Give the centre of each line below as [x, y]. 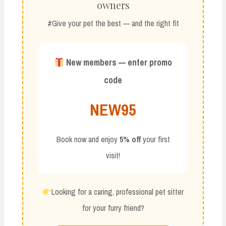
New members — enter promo [119, 63]
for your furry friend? [113, 208]
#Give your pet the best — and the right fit [113, 23]
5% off [130, 139]
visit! [113, 156]
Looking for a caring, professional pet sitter [118, 192]
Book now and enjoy [88, 139]
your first [155, 139]
